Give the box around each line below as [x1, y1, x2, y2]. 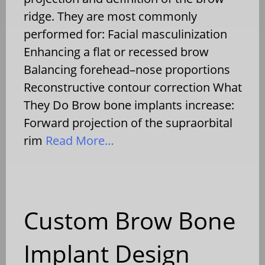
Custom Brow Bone [24, 203, 235, 237]
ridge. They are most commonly [24, 8, 197, 24]
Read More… [43, 132, 114, 148]
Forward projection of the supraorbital [24, 114, 232, 131]
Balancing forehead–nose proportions [24, 61, 230, 77]
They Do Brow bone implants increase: [24, 96, 234, 113]
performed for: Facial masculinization [24, 25, 227, 42]
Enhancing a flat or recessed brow [24, 43, 209, 60]
